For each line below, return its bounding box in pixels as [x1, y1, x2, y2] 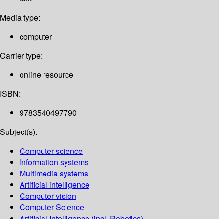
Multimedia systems [20, 168, 88, 179]
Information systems [20, 156, 88, 168]
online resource [20, 69, 73, 81]
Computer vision [20, 190, 76, 202]
